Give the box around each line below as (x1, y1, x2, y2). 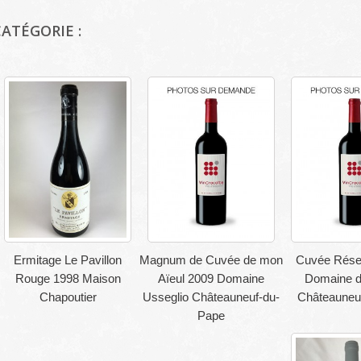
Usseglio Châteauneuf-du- (143, 290, 280, 305)
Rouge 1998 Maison (15, 272, 121, 286)
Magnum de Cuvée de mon (139, 253, 283, 268)
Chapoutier (39, 290, 97, 305)
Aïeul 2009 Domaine (158, 272, 264, 286)
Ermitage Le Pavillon (14, 253, 122, 268)
